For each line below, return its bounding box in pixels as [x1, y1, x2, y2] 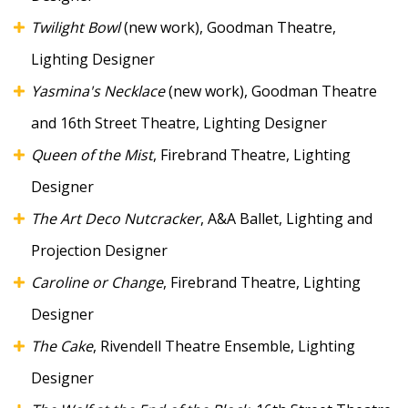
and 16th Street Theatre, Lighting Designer [31, 112, 327, 133]
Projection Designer [31, 240, 168, 260]
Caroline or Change [31, 271, 163, 292]
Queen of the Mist [31, 144, 153, 165]
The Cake [31, 335, 93, 356]
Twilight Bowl [31, 16, 120, 37]
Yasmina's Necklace [31, 80, 168, 101]
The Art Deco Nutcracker [31, 208, 200, 229]
